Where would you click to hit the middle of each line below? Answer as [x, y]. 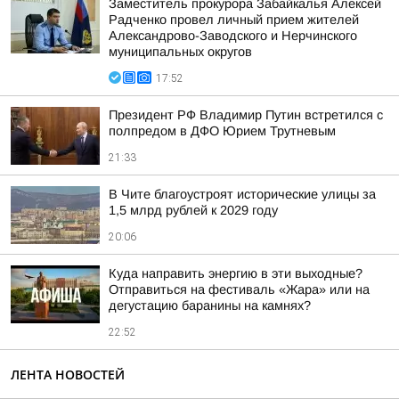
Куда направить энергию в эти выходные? [236, 273]
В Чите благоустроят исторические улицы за [242, 194]
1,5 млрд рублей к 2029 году [193, 210]
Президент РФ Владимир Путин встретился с [246, 115]
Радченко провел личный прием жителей [234, 20]
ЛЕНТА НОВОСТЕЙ [68, 375]
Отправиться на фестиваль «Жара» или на [239, 289]
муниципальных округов [180, 52]
